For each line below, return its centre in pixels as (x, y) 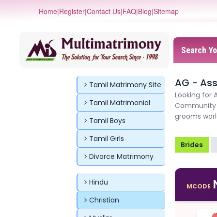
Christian (104, 200)
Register (72, 11)
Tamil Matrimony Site (125, 85)
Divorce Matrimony (121, 156)
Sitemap (166, 11)
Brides (192, 145)
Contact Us (103, 11)
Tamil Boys (107, 120)
